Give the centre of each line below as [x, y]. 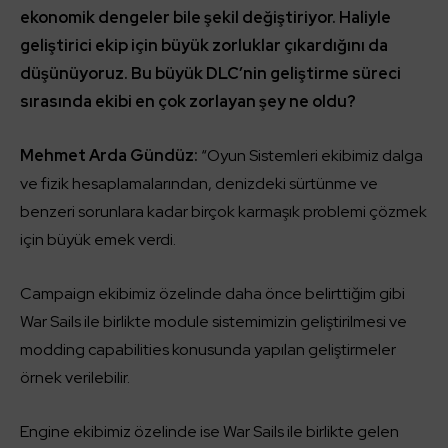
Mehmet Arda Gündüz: [109, 155]
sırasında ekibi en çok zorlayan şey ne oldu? [188, 101]
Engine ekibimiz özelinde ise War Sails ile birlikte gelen [209, 431]
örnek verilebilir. [76, 377]
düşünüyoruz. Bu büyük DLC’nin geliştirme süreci [210, 73]
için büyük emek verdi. [98, 239]
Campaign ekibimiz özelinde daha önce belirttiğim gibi [212, 293]
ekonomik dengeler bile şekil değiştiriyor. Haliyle [205, 17]
